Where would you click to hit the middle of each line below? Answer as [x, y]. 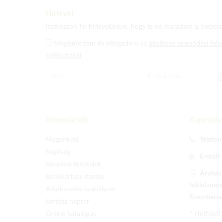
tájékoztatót [64, 55]
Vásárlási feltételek [73, 165]
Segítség [58, 152]
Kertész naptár [67, 202]
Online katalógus [71, 214]
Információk [67, 120]
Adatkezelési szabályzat [81, 189]
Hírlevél [59, 13]
